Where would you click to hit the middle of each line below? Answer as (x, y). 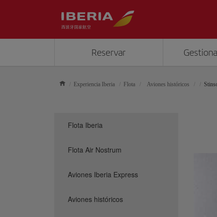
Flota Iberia (85, 125)
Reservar (109, 53)
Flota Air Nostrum (95, 150)
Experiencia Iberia (94, 84)
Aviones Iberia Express (103, 174)
